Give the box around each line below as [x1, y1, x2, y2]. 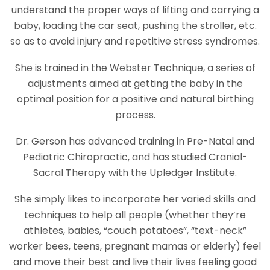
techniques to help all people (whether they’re [24, 207, 246, 222]
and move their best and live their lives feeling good [13, 254, 257, 269]
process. [115, 107, 155, 122]
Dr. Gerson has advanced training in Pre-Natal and [16, 134, 254, 148]
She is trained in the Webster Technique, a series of [14, 60, 256, 75]
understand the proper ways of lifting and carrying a [11, 2, 259, 17]
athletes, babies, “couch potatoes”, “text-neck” [24, 223, 246, 237]
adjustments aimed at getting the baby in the [27, 76, 243, 90]
